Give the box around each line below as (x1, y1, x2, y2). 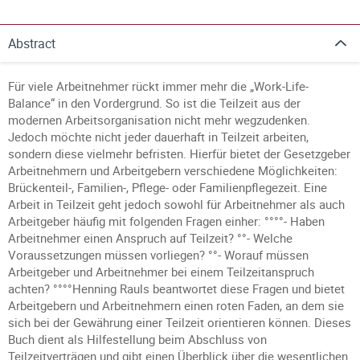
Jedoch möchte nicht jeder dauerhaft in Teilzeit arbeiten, (8, 129, 309, 145)
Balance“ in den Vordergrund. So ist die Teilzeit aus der (8, 95, 301, 111)
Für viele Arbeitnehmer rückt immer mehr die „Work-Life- (8, 78, 309, 94)
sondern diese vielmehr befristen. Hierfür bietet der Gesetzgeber (8, 145, 350, 162)
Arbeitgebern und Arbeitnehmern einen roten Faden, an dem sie (8, 297, 344, 313)
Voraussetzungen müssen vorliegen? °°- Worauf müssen (8, 247, 309, 263)
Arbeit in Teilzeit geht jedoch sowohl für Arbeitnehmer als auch (8, 196, 345, 212)
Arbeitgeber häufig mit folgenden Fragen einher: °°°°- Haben (8, 213, 325, 229)
